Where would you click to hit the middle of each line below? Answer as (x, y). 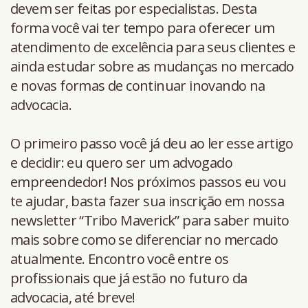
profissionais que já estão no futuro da (129, 278)
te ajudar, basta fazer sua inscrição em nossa (147, 201)
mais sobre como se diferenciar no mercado (144, 239)
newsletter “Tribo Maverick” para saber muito (150, 220)
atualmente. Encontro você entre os (120, 258)
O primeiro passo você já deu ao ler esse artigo (152, 143)
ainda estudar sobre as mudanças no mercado (152, 66)
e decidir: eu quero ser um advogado (121, 162)
